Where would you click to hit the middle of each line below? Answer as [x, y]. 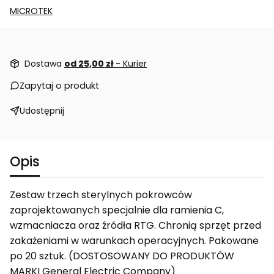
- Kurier [131, 63]
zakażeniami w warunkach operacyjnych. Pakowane [134, 240]
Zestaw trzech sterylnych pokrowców [101, 194]
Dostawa [44, 63]
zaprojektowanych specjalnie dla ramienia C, [117, 210]
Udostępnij [42, 110]
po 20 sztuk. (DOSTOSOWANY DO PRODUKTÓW [122, 256]
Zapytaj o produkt [59, 85]
